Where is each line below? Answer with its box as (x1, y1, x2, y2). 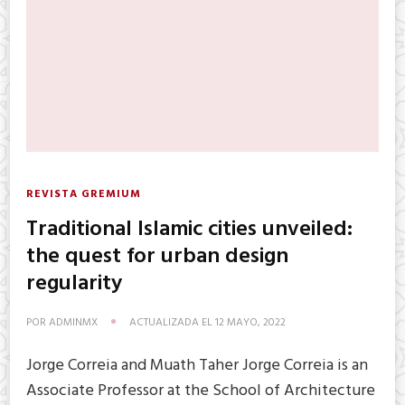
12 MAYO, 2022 (215, 313, 286, 332)
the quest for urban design (26, 239, 288, 274)
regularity (26, 266, 122, 301)
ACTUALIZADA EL (129, 313, 215, 332)
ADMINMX (49, 313, 98, 332)
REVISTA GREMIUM (26, 184, 141, 203)
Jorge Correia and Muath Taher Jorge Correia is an (26, 352, 368, 379)
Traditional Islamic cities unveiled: (26, 212, 353, 247)
